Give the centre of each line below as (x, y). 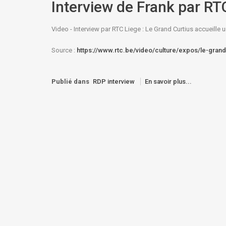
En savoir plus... (168, 81)
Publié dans (70, 81)
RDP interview (114, 81)
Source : (64, 50)
